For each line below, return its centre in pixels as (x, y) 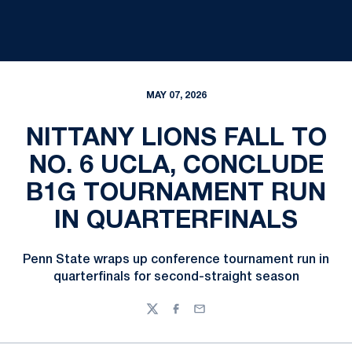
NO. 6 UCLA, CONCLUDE (176, 166)
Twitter (165, 316)
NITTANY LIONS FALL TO (176, 139)
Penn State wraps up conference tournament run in (176, 260)
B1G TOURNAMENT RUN (176, 194)
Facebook (196, 316)
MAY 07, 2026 (176, 95)
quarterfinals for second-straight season (176, 277)
